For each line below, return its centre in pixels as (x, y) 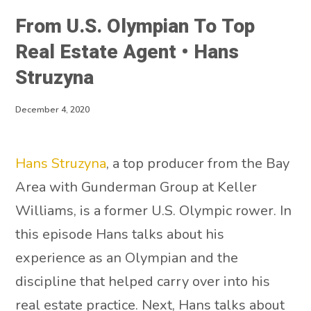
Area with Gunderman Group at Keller (136, 187)
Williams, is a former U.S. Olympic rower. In (154, 211)
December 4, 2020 (53, 110)
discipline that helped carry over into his (143, 281)
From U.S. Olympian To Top (135, 27)
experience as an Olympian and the (127, 258)
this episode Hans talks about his (120, 234)
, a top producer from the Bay (198, 163)
